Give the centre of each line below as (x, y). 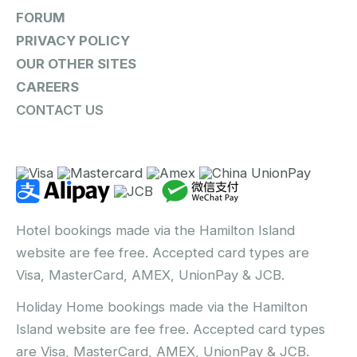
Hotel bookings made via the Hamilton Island (155, 231)
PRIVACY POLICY (73, 40)
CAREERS (47, 86)
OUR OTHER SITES (76, 63)
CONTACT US (60, 110)
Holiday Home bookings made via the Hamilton (162, 307)
